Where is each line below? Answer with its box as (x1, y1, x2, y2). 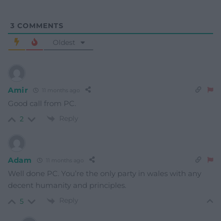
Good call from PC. (8, 99, 76, 109)
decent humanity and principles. (8, 181, 126, 190)
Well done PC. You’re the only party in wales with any (8, 169, 201, 179)
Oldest (52, 38, 75, 47)
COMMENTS (15, 21, 64, 31)
